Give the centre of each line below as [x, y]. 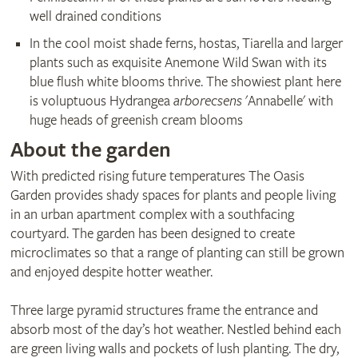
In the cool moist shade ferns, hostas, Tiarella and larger [186, 44]
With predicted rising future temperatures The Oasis [157, 177]
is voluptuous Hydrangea [101, 101]
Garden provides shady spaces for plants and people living [173, 196]
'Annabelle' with [287, 101]
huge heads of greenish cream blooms [136, 121]
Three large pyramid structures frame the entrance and [164, 311]
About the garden [92, 151]
